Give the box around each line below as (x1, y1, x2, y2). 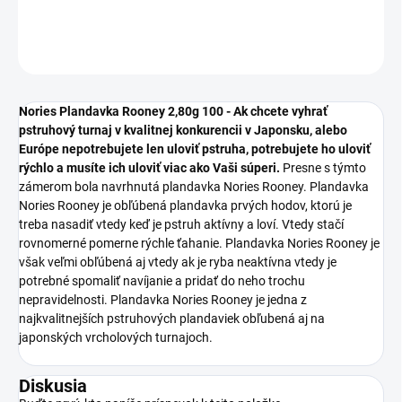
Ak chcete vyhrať (233, 104, 328, 119)
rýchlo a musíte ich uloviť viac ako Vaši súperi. (19, 161, 280, 176)
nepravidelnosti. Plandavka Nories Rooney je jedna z (19, 293, 307, 308)
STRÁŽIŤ (341, 46, 384, 59)
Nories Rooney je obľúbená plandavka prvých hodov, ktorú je (19, 198, 352, 214)
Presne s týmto (280, 161, 366, 176)
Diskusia (19, 375, 87, 398)
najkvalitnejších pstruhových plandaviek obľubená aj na (19, 311, 325, 327)
